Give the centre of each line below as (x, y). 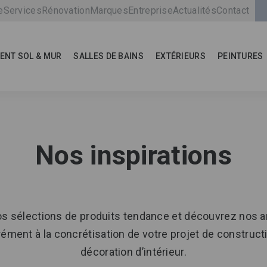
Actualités (195, 10)
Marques (109, 10)
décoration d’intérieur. (133, 252)
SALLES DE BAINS (108, 56)
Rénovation (66, 10)
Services (22, 10)
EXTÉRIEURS (180, 56)
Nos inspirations (133, 155)
